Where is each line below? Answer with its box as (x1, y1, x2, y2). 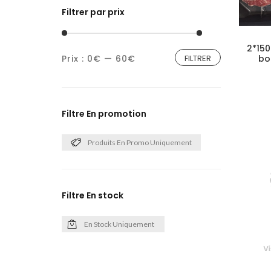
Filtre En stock (62, 189, 123, 201)
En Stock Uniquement (84, 220, 154, 229)
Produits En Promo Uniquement (88, 138, 192, 147)
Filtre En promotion (62, 108, 146, 120)
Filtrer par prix (62, 6, 125, 18)
